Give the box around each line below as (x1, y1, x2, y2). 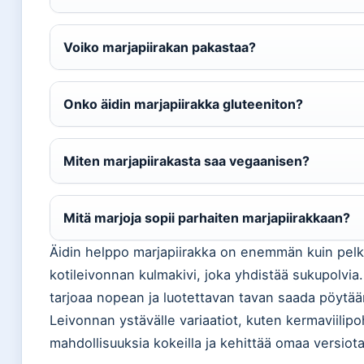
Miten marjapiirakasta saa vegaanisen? (63, 152, 310, 169)
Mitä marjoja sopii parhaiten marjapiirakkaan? (63, 209, 350, 226)
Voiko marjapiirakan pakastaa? (63, 38, 256, 55)
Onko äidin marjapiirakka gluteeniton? (63, 95, 303, 112)
